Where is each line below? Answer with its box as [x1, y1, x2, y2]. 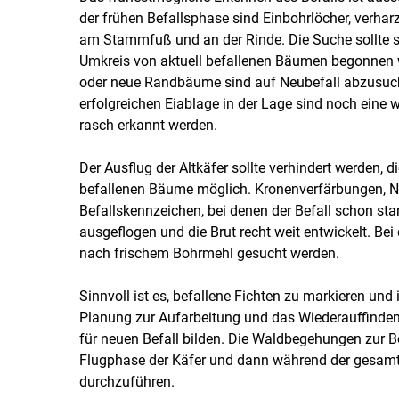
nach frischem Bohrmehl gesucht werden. [78, 244, 339, 262]
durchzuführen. [78, 372, 175, 390]
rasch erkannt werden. [78, 116, 217, 134]
